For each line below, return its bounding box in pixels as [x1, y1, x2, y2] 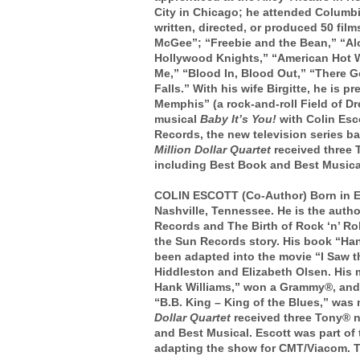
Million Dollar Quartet [154, 142, 274, 156]
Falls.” [154, 81, 193, 95]
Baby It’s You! [200, 112, 280, 125]
